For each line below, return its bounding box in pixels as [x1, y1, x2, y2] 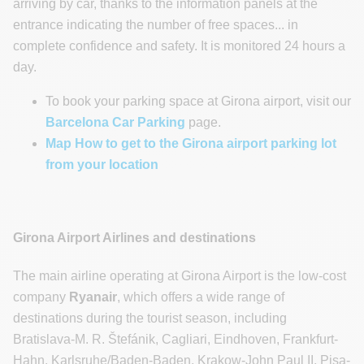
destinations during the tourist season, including [13, 310, 287, 325]
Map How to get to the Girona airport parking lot [45, 136, 336, 151]
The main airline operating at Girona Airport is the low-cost [13, 268, 346, 283]
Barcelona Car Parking [45, 115, 185, 130]
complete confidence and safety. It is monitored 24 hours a [13, 39, 345, 54]
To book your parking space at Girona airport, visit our [45, 94, 351, 109]
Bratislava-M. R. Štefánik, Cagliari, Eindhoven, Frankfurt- [13, 331, 338, 346]
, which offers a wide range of [117, 289, 284, 304]
